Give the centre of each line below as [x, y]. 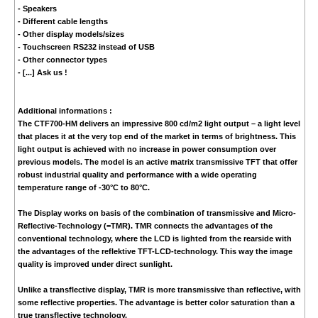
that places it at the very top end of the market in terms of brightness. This [157, 137]
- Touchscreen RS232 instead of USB [86, 47]
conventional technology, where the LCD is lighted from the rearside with [154, 239]
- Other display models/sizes [71, 34]
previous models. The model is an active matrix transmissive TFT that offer [157, 162]
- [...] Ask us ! [42, 73]
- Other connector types [62, 60]
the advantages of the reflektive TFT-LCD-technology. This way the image [155, 252]
